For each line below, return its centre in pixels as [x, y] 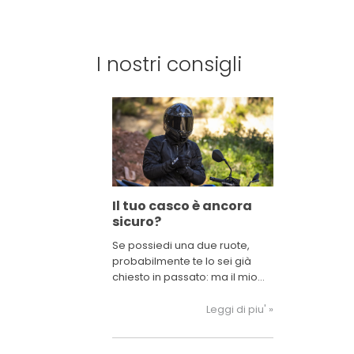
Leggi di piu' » [240, 310]
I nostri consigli [169, 65]
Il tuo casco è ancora [182, 206]
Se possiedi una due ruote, [181, 246]
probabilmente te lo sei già [182, 262]
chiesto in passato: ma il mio [185, 277]
